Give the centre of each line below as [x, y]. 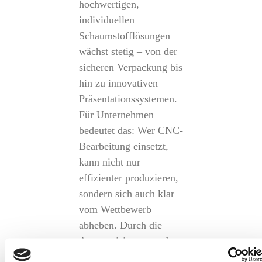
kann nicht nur [109, 162]
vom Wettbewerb [115, 209]
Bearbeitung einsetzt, [123, 146]
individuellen [106, 20]
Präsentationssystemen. [128, 99]
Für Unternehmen [116, 115]
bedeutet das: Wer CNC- [131, 130]
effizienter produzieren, [128, 178]
